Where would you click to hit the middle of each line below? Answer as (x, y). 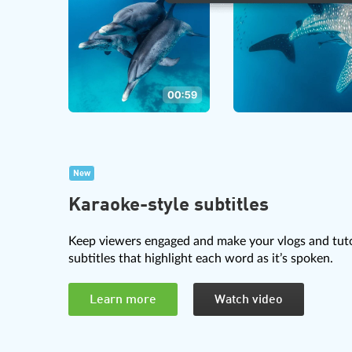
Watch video (249, 300)
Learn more (123, 300)
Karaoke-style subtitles (169, 205)
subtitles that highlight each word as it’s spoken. (201, 258)
